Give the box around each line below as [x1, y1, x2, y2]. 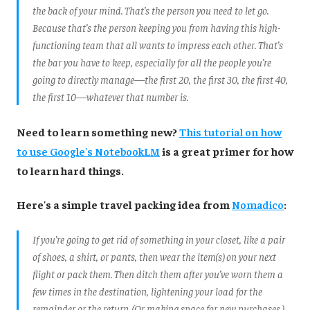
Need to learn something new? [17, 124, 179, 138]
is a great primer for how [160, 143, 293, 158]
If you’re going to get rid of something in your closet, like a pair [33, 232, 285, 246]
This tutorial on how [179, 124, 282, 138]
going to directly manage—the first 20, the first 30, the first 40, [33, 72, 288, 86]
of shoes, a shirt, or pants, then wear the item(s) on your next [33, 250, 276, 264]
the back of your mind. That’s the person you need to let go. [33, 3, 268, 17]
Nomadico [232, 197, 284, 212]
